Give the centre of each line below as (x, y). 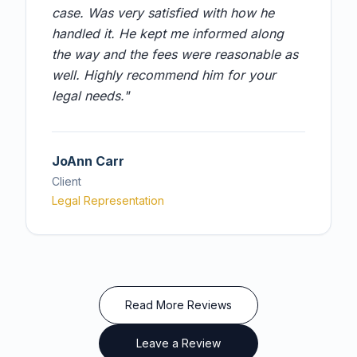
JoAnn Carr (88, 161)
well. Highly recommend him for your (164, 75)
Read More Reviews (178, 305)
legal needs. (88, 96)
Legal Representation (108, 200)
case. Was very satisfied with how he (163, 13)
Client (67, 181)
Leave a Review (178, 343)
